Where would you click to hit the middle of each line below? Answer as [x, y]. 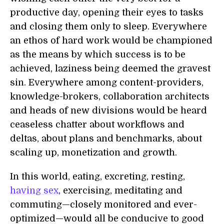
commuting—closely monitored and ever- [103, 204]
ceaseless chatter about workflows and [97, 124]
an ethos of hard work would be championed [111, 40]
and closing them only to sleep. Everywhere [108, 26]
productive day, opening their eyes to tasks [107, 12]
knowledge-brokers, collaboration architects [110, 96]
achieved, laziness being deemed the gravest [110, 68]
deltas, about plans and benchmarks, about [106, 138]
